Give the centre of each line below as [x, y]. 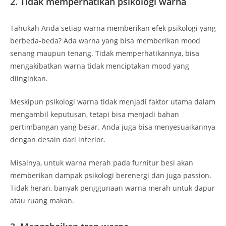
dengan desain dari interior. [59, 139]
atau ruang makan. [43, 200]
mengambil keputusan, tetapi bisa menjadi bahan [95, 114]
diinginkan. [30, 78]
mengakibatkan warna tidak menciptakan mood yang [100, 66]
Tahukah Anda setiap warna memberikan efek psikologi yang [113, 28]
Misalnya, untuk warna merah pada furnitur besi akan [102, 162]
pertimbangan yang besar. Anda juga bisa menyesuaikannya [113, 127]
